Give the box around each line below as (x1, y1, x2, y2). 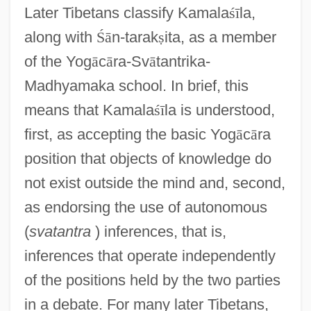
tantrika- (155, 52, 210, 70)
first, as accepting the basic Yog (24, 125, 236, 143)
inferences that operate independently (24, 246, 276, 264)
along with (24, 28, 96, 46)
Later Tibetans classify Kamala (24, 3, 229, 22)
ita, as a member (164, 28, 276, 46)
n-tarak (111, 28, 158, 46)
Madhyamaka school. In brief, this (24, 76, 249, 94)
